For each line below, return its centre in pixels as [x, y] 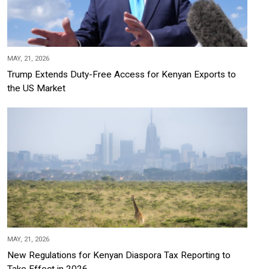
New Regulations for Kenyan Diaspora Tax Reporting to [119, 255]
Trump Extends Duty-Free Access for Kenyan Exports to [122, 74]
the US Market [36, 88]
